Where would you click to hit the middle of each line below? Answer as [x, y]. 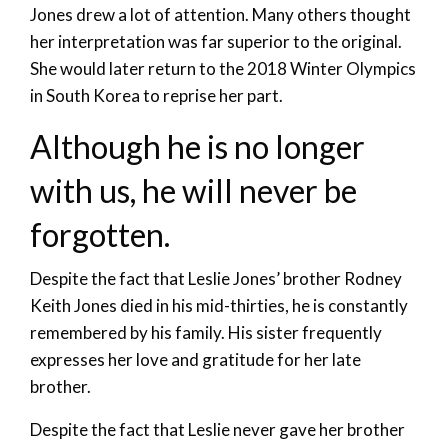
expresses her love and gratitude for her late [195, 359]
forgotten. [100, 234]
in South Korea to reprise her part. [156, 95]
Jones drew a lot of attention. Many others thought [220, 14]
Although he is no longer [197, 146]
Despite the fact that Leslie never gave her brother [217, 429]
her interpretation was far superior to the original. [216, 41]
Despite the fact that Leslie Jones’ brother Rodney [216, 278]
